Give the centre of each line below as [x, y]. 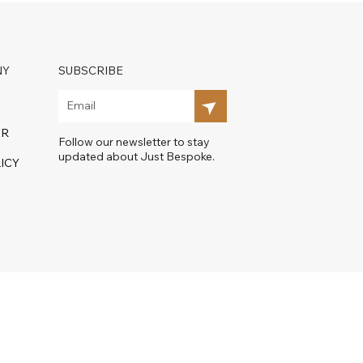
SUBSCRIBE [91, 70]
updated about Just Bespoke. [137, 156]
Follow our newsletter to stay [135, 141]
